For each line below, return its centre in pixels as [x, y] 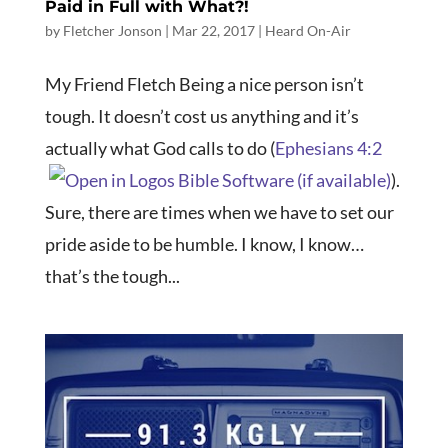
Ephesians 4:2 [328, 148]
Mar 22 [194, 31]
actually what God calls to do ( [159, 148]
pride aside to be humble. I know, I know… [204, 244]
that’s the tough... [112, 276]
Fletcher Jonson [112, 31]
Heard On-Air [307, 31]
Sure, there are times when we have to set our [219, 212]
